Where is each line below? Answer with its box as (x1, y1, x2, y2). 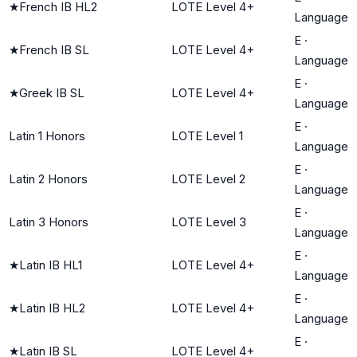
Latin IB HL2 (19, 300, 85, 316)
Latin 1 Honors (9, 127, 85, 143)
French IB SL (19, 41, 89, 57)
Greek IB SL (19, 84, 84, 100)
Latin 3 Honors (9, 214, 88, 229)
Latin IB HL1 (19, 257, 82, 273)
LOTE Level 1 (171, 127, 243, 143)
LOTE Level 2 (171, 171, 245, 186)
